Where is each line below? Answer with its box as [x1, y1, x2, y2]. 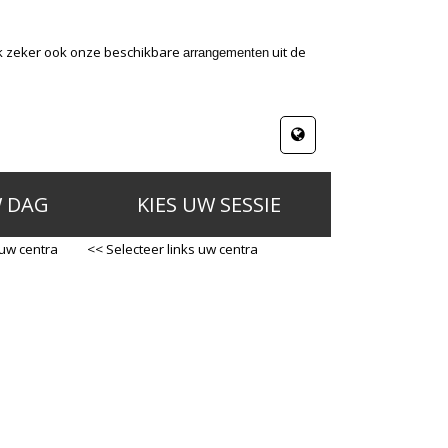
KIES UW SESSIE [136, 191, 281, 218]
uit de [269, 43, 306, 61]
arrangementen [183, 45, 269, 60]
